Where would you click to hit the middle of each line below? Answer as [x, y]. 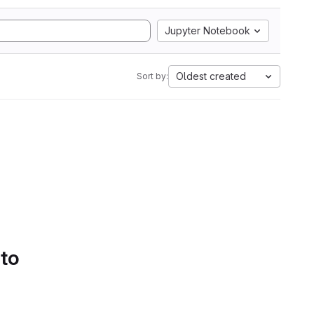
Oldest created [211, 76]
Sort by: [152, 76]
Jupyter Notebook [207, 30]
